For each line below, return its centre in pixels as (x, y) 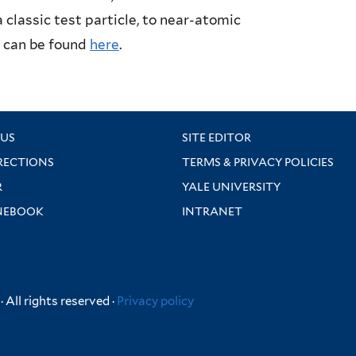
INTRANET (212, 212)
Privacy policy (156, 302)
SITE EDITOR (217, 138)
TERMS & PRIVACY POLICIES (258, 163)
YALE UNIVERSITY (231, 187)
